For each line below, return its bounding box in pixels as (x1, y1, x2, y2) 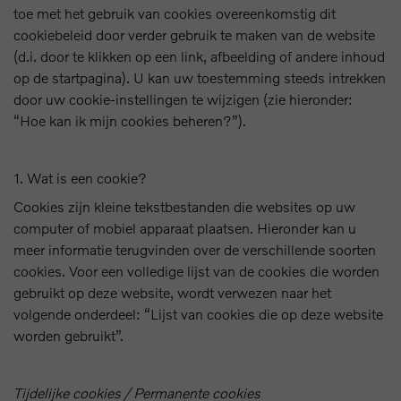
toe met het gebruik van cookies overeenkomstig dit (13, 4, 336, 21)
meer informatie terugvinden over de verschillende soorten (13, 241, 376, 258)
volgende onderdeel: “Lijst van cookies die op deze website (13, 305, 383, 322)
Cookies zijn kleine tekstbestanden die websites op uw (13, 198, 355, 215)
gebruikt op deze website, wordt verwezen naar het (13, 284, 331, 301)
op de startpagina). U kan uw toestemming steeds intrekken (13, 69, 386, 86)
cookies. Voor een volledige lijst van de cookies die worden (13, 262, 380, 279)
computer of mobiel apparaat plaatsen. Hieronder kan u (13, 219, 356, 236)
